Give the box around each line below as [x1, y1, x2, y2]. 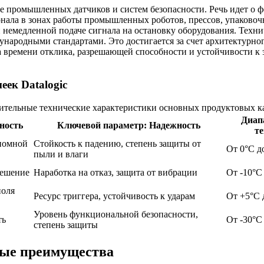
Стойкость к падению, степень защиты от [34, 138, 201, 149]
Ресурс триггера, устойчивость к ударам [34, 191, 195, 202]
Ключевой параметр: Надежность [57, 120, 200, 131]
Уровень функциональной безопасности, [34, 209, 198, 220]
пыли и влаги [34, 149, 88, 160]
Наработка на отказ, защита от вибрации [34, 167, 197, 178]
